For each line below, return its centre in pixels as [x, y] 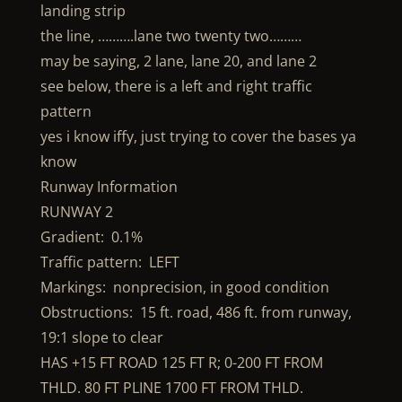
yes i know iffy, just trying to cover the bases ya [198, 136]
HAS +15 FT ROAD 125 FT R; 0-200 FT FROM [181, 363]
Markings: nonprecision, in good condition [184, 287]
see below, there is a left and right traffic [176, 86]
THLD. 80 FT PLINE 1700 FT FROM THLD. [171, 388]
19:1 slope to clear [101, 337]
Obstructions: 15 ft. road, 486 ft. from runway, [196, 312]
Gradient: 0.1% [91, 237]
